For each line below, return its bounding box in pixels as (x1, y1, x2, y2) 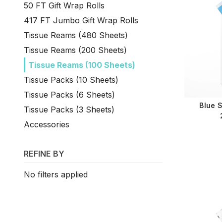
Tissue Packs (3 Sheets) (24, 104, 114, 114)
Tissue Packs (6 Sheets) (24, 89, 115, 100)
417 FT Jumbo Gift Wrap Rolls (24, 15, 138, 25)
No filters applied (24, 169, 88, 179)
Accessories (24, 119, 69, 129)
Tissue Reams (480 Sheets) (24, 30, 128, 40)
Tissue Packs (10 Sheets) (24, 74, 118, 85)
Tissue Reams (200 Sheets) (24, 45, 127, 55)
